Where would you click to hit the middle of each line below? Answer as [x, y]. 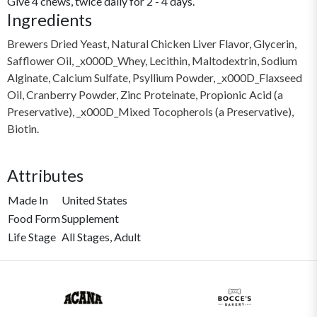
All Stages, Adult [101, 236]
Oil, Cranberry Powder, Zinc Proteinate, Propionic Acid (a [145, 94]
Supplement [90, 218]
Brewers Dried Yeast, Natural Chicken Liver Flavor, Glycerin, [152, 43]
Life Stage [32, 236]
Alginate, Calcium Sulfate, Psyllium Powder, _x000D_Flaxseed [155, 77]
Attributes [45, 175]
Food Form [34, 218]
